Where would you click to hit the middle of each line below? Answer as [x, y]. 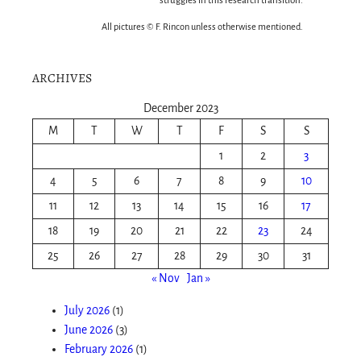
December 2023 [180, 108]
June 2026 [89, 330]
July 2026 [87, 310]
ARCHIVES [62, 78]
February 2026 [99, 349]
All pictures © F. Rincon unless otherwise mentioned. [202, 27]
